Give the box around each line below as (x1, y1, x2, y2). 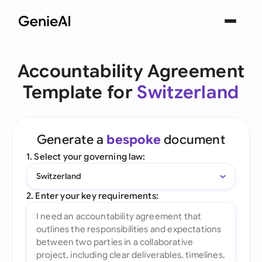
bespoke (106, 132, 161, 147)
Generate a (37, 132, 107, 147)
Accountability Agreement (17, 60, 245, 82)
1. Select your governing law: (26, 151, 146, 162)
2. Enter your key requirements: (26, 190, 158, 201)
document (160, 132, 225, 147)
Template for (23, 81, 137, 104)
